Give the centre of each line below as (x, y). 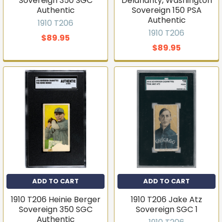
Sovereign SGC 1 (166, 209)
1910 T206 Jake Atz (166, 199)
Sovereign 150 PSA (166, 10)
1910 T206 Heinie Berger (55, 199)
